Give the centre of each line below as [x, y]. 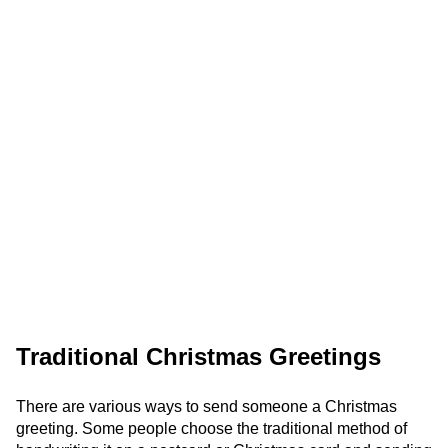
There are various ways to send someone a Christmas [206, 406]
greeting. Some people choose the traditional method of [211, 428]
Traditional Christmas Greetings [198, 356]
